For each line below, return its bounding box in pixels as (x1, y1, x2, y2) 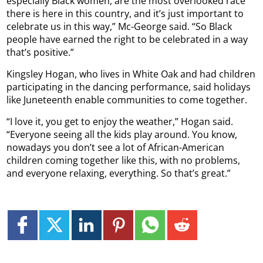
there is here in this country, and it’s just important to (6, 7, 244, 21)
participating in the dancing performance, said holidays (6, 80, 251, 94)
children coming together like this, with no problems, (6, 154, 241, 167)
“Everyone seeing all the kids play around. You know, (6, 128, 238, 141)
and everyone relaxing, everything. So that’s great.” (6, 167, 231, 180)
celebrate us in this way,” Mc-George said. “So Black (6, 20, 232, 33)
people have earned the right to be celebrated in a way (6, 33, 248, 46)
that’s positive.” (6, 46, 75, 59)
